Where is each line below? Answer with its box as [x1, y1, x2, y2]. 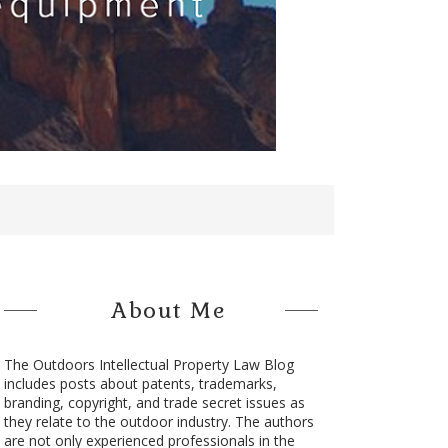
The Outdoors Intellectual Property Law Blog [3, 355, 294, 374]
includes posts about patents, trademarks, [3, 374, 277, 393]
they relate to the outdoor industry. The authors [3, 412, 314, 431]
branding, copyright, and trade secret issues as [3, 393, 305, 412]
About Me [111, 296, 226, 324]
